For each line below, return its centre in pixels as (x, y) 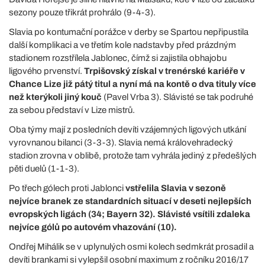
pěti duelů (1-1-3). (44, 168)
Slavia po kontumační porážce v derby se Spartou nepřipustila (129, 32)
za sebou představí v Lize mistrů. (72, 110)
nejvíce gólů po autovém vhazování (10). (93, 227)
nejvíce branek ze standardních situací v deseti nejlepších (130, 201)
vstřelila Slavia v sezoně (176, 188)
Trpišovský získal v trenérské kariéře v (164, 71)
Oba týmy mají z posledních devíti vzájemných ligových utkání (127, 129)
